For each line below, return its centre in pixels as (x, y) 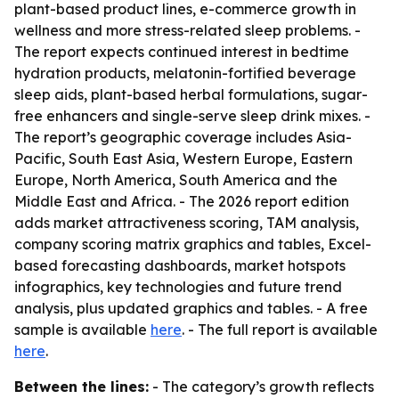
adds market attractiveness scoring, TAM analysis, (187, 223)
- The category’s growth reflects (261, 387)
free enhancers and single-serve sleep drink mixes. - (192, 116)
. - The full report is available (280, 330)
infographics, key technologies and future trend (178, 287)
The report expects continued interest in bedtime (182, 52)
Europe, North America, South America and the (176, 180)
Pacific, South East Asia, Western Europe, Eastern (183, 159)
